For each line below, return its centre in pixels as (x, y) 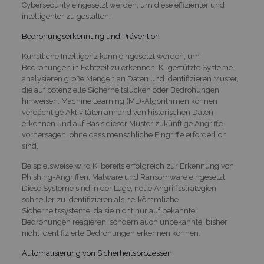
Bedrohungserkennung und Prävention (90, 36)
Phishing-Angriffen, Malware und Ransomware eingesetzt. (124, 177)
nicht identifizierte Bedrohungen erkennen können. (111, 233)
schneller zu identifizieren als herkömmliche (100, 199)
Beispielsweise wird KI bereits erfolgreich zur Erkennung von (128, 166)
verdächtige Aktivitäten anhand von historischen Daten (117, 112)
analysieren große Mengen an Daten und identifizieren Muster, (130, 79)
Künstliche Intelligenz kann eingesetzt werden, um (110, 56)
